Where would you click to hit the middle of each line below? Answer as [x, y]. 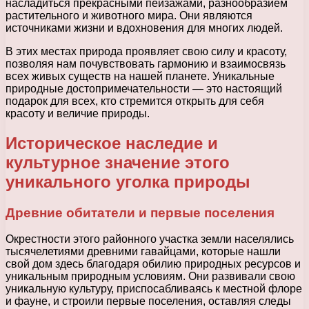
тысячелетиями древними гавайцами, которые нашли [143, 252]
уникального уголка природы [128, 181]
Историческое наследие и [112, 143]
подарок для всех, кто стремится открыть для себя [135, 101]
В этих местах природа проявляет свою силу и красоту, [146, 51]
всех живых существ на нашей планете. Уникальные [140, 76]
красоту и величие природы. [78, 113]
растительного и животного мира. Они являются [129, 15]
